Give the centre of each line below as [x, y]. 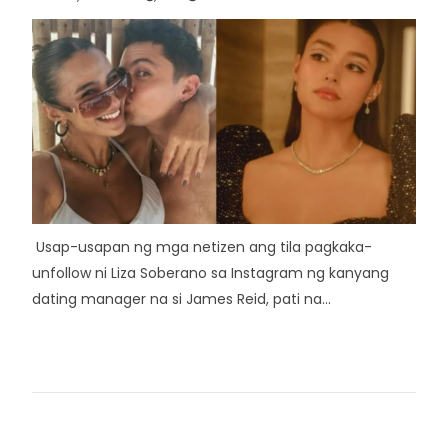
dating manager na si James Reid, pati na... [181, 299]
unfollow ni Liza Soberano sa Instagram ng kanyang [210, 273]
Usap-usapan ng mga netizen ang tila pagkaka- [202, 247]
